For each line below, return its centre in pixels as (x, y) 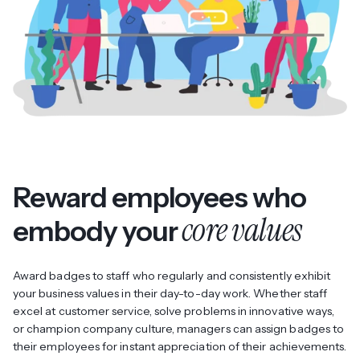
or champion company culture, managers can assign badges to (179, 329)
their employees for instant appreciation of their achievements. (180, 347)
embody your (98, 231)
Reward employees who (160, 198)
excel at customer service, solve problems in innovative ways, (174, 311)
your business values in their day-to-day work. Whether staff (170, 294)
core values (241, 231)
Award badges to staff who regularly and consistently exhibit (172, 276)
